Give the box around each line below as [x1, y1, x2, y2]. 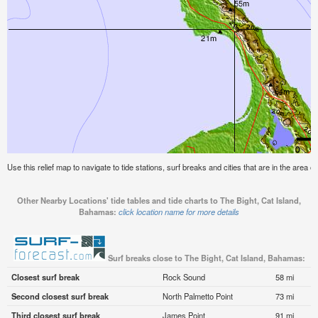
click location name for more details [119, 206, 239, 218]
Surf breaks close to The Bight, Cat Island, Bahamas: [107, 252, 305, 264]
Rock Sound [162, 271, 205, 283]
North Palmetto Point [162, 290, 233, 302]
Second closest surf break [11, 290, 109, 302]
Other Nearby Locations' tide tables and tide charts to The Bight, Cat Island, [17, 194, 301, 207]
